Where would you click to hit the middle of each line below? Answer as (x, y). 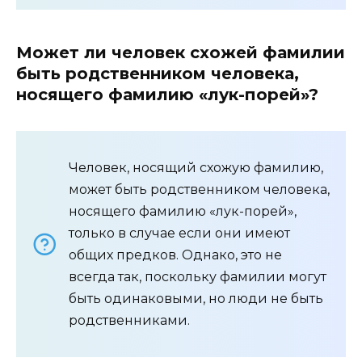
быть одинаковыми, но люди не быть (196, 299)
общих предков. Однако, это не (175, 255)
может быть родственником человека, (199, 190)
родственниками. (129, 321)
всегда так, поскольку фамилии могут (198, 277)
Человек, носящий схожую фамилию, (196, 168)
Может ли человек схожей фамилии (181, 53)
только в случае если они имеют (179, 234)
